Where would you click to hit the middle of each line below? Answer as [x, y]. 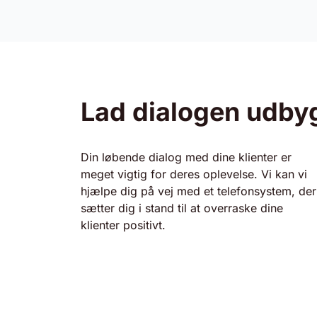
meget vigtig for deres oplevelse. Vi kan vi [194, 174]
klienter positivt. [123, 225]
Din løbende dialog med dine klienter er [186, 157]
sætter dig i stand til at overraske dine [182, 208]
